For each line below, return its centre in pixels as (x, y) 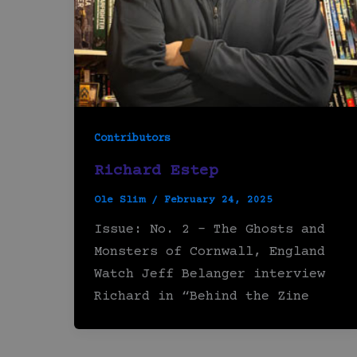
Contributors (132, 138)
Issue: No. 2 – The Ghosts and (210, 230)
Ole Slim (123, 200)
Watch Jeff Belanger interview (210, 275)
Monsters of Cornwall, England (210, 253)
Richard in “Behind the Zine (202, 297)
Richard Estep (156, 171)
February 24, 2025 (218, 200)
